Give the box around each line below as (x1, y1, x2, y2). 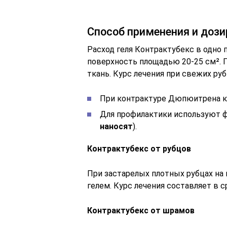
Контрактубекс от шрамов (87, 206, 195, 216)
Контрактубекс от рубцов (87, 144, 191, 154)
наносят (100, 122, 133, 132)
